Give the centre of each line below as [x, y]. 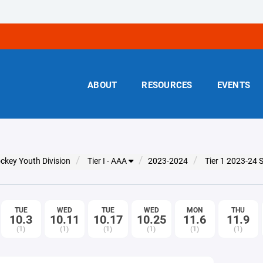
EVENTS [233, 85]
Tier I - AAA [108, 161]
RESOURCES [167, 85]
